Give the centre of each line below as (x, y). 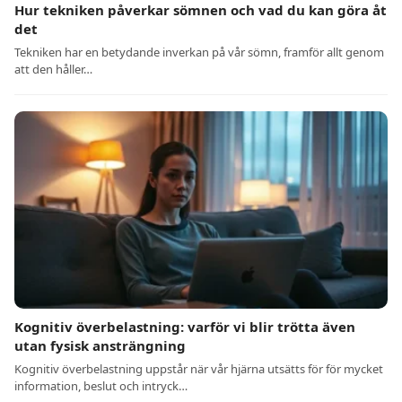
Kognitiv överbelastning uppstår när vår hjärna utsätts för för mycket (199, 369)
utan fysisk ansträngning (100, 346)
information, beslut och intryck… (101, 386)
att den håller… (53, 70)
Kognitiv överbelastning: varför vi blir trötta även (185, 327)
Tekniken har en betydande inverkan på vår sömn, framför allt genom (199, 52)
